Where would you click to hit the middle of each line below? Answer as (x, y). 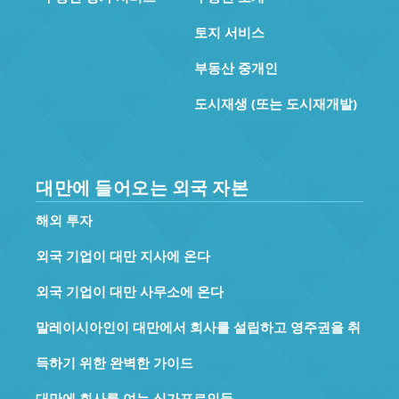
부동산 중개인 (236, 67)
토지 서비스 (230, 32)
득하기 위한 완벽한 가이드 (114, 362)
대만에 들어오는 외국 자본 (142, 187)
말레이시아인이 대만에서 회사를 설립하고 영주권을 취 (198, 326)
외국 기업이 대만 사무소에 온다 (130, 291)
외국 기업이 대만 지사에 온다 (123, 255)
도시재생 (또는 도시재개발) (276, 103)
